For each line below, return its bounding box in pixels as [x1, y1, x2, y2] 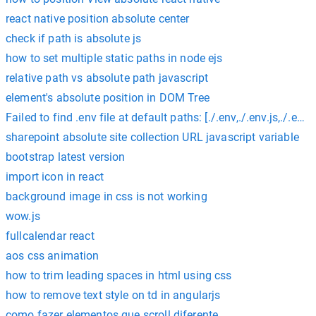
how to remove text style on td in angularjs [6, 288, 221, 302]
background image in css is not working [6, 190, 207, 203]
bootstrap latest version [6, 150, 126, 164]
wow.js [6, 209, 40, 223]
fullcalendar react [6, 229, 95, 243]
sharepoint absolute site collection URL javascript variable [6, 130, 299, 144]
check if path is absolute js [6, 32, 142, 45]
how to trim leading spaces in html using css [6, 269, 232, 282]
